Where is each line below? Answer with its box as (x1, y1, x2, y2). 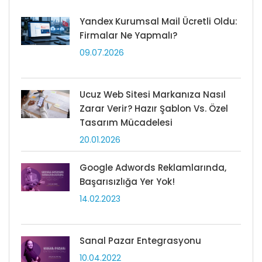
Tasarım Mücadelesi (80, 116, 173, 129)
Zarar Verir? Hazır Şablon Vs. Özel (80, 102, 228, 115)
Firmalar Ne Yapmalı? (80, 29, 177, 42)
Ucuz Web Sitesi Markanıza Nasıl (80, 88, 226, 101)
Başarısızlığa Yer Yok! (80, 175, 175, 188)
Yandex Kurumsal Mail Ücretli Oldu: (80, 15, 237, 28)
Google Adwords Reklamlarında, (80, 161, 226, 174)
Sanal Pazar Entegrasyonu (80, 235, 201, 247)
